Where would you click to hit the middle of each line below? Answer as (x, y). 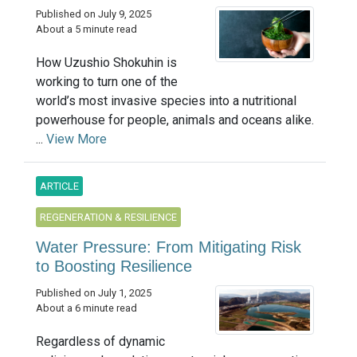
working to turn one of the (107, 82)
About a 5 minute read (86, 29)
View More (76, 139)
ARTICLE (59, 186)
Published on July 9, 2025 (94, 14)
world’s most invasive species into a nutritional (166, 101)
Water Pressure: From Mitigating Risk (169, 247)
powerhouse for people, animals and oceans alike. (175, 120)
